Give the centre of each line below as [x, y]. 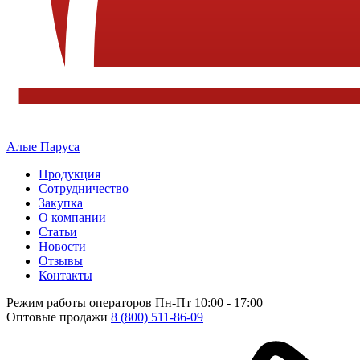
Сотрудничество [84, 188]
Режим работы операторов [79, 303]
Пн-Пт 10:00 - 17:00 [209, 303]
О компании [72, 217]
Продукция [70, 174]
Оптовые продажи [57, 317]
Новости [62, 246]
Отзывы [61, 261]
